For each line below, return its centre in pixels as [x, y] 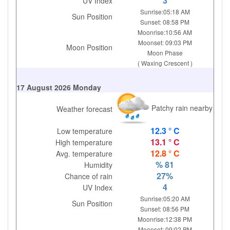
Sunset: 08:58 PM [165, 22]
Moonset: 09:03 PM [165, 42]
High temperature [84, 142]
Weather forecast [85, 109]
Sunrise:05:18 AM [165, 12]
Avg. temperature [84, 154]
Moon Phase [165, 53]
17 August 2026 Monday [59, 87]
